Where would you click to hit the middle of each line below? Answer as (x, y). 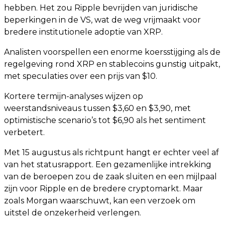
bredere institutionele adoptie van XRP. (83, 32)
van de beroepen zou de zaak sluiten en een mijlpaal (110, 177)
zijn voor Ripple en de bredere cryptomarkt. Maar (103, 189)
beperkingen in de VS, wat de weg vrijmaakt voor (102, 20)
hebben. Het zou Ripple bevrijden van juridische (101, 8)
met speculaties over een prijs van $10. (81, 76)
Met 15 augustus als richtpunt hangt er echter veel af (111, 152)
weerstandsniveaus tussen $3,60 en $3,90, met (97, 108)
